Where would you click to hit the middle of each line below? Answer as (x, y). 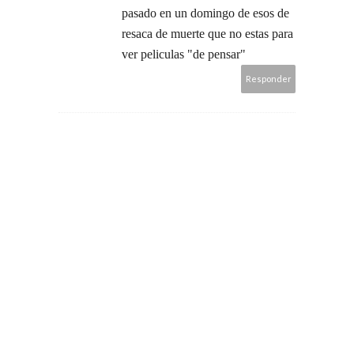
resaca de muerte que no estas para (207, 33)
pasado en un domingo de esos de (205, 13)
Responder (269, 78)
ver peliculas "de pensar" (184, 54)
